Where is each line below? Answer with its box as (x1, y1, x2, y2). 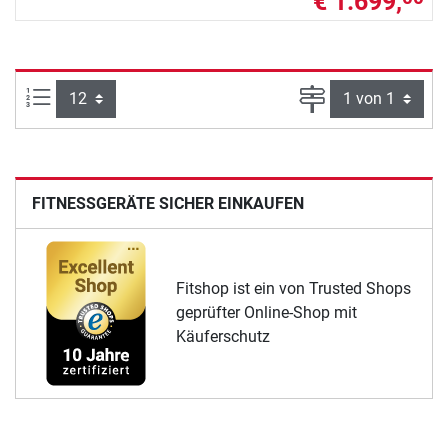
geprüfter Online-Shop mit (176, 303, 357, 323)
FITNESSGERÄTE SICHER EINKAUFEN (32, 193, 304, 213)
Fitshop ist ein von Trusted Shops (176, 279, 411, 299)
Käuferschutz (176, 327, 270, 347)
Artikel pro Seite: (51, 86, 165, 106)
